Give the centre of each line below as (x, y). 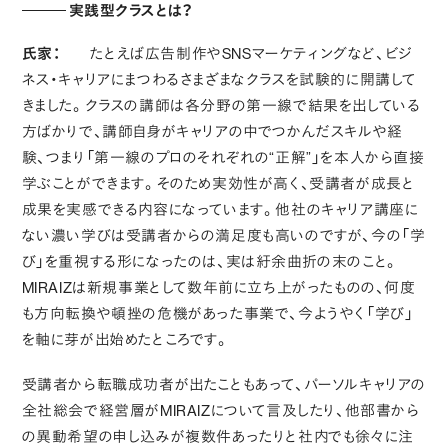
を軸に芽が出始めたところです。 (125, 339)
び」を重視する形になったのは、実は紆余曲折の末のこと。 (210, 261)
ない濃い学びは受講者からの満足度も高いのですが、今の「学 (223, 235)
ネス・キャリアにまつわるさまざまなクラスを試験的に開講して (219, 79)
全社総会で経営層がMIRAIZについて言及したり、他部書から (220, 410)
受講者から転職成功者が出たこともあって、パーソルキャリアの (224, 384)
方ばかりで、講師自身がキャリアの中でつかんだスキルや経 (212, 131)
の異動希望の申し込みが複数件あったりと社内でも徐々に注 (217, 436)
